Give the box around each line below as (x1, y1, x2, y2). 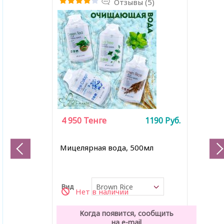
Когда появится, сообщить (79, 208, 173, 218)
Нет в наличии (75, 186, 128, 196)
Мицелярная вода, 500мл (59, 142, 153, 152)
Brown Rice (95, 182, 133, 191)
